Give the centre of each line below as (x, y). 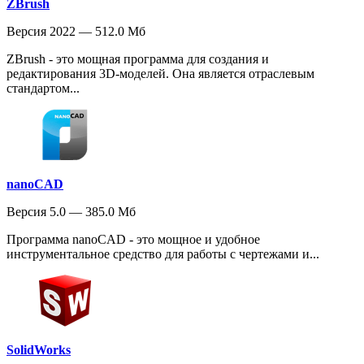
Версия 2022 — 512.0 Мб (76, 31)
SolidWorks (39, 349)
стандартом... (43, 88)
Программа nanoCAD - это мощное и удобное (133, 239)
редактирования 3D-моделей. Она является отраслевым (160, 73)
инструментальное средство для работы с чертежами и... (163, 253)
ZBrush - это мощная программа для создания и (138, 58)
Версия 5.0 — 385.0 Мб (71, 211)
